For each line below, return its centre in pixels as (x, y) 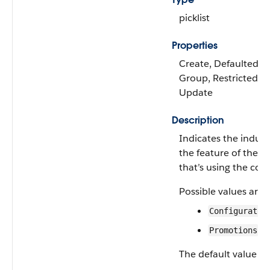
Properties (195, 46)
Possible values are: (222, 191)
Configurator (238, 211)
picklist (194, 18)
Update (196, 93)
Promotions (233, 230)
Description (198, 120)
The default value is (224, 254)
